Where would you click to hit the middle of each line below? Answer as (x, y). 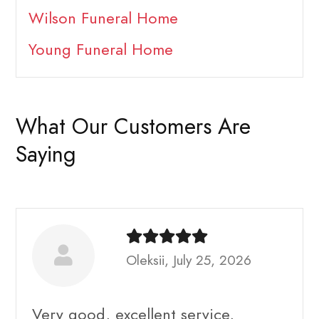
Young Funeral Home (100, 50)
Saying (46, 154)
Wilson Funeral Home (103, 19)
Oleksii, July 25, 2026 (189, 260)
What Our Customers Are (133, 126)
